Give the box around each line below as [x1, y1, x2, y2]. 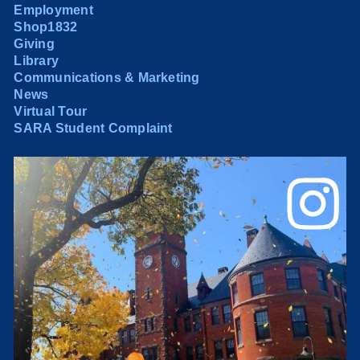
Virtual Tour [14, 104, 88, 118]
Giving [14, 36, 55, 51]
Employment [14, 2, 93, 17]
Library [14, 53, 59, 67]
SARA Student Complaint [14, 121, 173, 135]
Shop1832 [14, 19, 78, 34]
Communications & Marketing [14, 70, 200, 84]
